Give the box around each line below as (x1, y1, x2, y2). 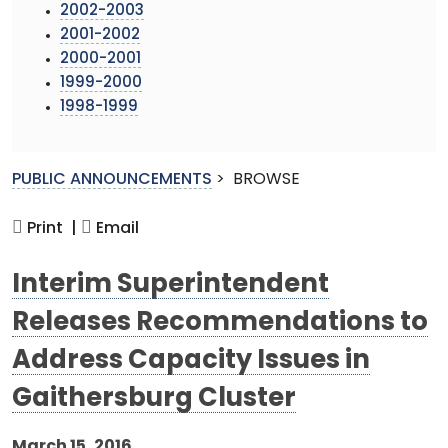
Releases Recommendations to (12, 310, 428, 336)
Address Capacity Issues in (12, 348, 370, 374)
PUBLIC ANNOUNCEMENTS (12, 171, 212, 188)
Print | (23, 220, 77, 237)
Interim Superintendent (12, 272, 329, 298)
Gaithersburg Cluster (12, 386, 296, 412)
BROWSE (233, 171, 300, 188)
